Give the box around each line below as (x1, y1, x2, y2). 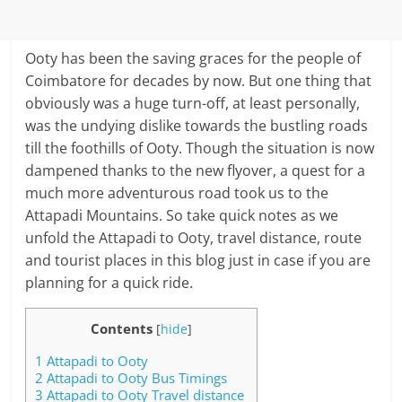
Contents (91, 319, 153, 337)
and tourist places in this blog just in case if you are (25, 250, 371, 270)
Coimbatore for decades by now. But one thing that (25, 71, 372, 91)
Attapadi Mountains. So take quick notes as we (25, 205, 339, 225)
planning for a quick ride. (25, 273, 194, 293)
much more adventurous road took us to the (25, 183, 329, 203)
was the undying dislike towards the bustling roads (25, 116, 369, 135)
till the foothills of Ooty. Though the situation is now (25, 138, 375, 158)
